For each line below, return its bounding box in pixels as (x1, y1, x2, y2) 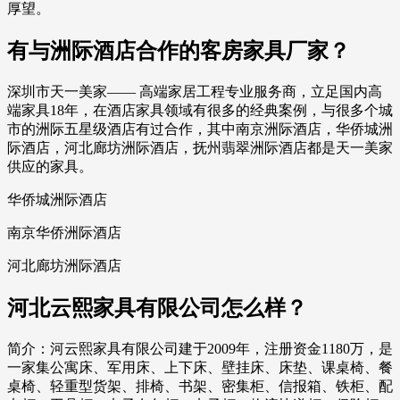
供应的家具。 (7, 159, 93, 175)
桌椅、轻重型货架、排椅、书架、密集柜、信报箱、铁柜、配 (7, 379, 393, 395)
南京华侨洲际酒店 (7, 225, 121, 241)
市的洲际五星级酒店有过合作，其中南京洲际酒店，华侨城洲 (7, 121, 393, 137)
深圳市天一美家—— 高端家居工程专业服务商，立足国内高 (7, 84, 382, 100)
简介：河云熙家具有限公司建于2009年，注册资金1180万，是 (7, 341, 393, 357)
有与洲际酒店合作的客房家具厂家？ (7, 39, 350, 63)
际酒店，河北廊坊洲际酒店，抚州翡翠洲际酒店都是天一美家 (7, 140, 393, 156)
